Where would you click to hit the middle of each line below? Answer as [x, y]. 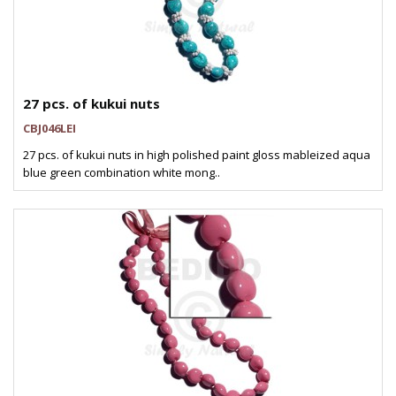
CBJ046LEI [49, 128]
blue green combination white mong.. [122, 172]
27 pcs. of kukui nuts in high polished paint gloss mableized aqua [197, 155]
